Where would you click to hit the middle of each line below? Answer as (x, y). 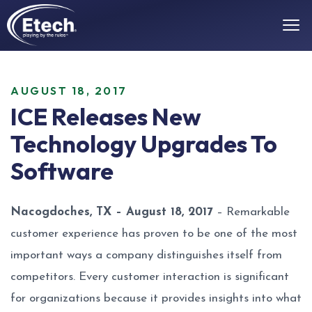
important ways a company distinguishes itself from (146, 255)
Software (62, 171)
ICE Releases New (106, 117)
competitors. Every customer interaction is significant (150, 277)
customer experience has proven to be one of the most (154, 234)
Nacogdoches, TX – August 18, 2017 (112, 212)
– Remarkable (251, 212)
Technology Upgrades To (144, 144)
